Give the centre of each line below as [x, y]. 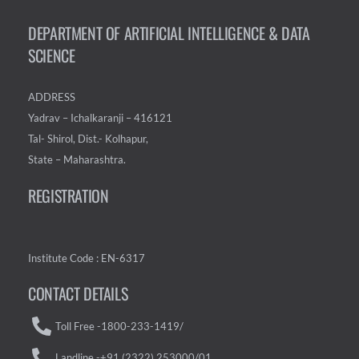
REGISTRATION [69, 195]
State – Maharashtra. [77, 160]
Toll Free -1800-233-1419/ [119, 326]
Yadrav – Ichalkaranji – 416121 [101, 118]
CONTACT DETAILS [78, 294]
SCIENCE [52, 56]
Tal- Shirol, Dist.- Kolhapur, [89, 139]
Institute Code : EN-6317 [87, 258]
